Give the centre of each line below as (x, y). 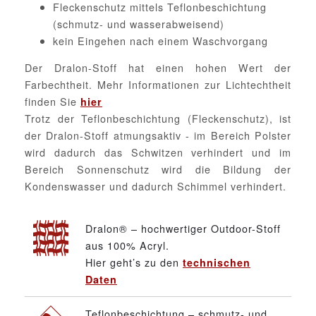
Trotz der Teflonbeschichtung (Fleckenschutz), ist (158, 119)
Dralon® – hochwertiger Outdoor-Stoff (183, 229)
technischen (217, 263)
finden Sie (53, 102)
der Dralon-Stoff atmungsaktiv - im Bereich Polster (158, 135)
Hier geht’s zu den (134, 262)
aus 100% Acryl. (127, 245)
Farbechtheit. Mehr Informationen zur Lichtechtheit (158, 85)
